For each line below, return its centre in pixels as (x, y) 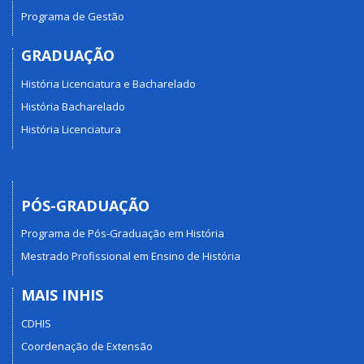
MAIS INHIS (62, 295)
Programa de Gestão (73, 17)
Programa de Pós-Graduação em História (123, 234)
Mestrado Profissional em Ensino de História (131, 256)
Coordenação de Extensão (87, 346)
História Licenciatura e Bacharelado (108, 83)
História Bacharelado (73, 106)
